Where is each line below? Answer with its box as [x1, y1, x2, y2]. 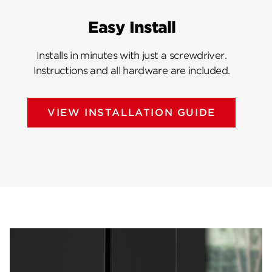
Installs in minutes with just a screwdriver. [36, 50, 226, 62]
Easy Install [87, 18, 175, 37]
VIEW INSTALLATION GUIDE [47, 107, 216, 119]
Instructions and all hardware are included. [33, 65, 230, 77]
